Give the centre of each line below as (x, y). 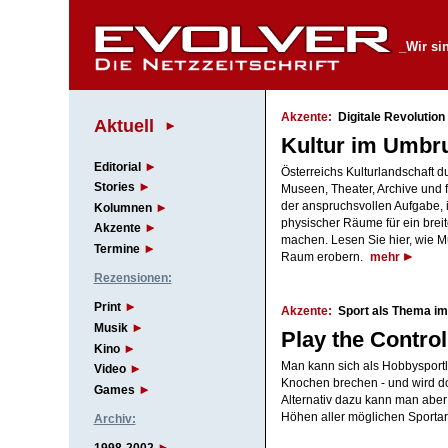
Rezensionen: (132, 278)
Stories (114, 187)
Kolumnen (122, 207)
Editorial (117, 166)
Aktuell (123, 125)
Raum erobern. (323, 257)
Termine (116, 249)
